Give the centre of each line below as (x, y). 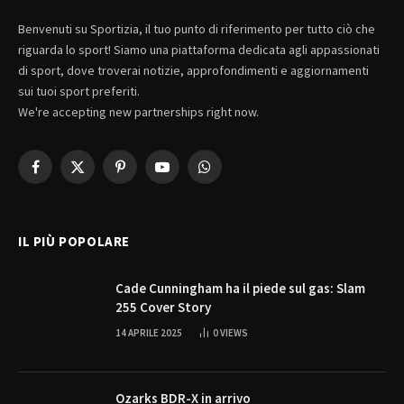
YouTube (184, 174)
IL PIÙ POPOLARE (74, 242)
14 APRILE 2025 (149, 333)
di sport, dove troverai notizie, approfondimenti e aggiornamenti (193, 71)
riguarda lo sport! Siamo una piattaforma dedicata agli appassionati (199, 50)
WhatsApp (231, 174)
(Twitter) (99, 193)
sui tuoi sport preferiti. (79, 92)
